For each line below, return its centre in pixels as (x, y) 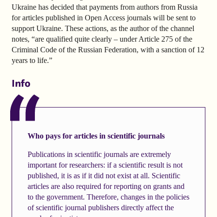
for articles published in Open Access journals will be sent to (104, 17)
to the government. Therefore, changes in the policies (108, 197)
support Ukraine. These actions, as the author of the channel (103, 28)
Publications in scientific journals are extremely (99, 154)
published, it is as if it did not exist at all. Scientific (104, 175)
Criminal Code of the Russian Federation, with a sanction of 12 (108, 49)
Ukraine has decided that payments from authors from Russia (105, 7)
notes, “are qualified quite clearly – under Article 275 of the (102, 39)
